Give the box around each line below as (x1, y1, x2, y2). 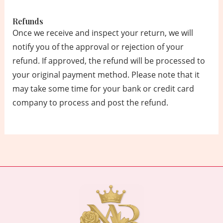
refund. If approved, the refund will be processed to (12, 55, 205, 66)
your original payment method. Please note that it (12, 69, 200, 80)
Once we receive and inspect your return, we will (12, 27, 193, 38)
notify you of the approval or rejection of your (12, 41, 184, 52)
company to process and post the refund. (12, 97, 168, 108)
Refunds (12, 15, 44, 26)
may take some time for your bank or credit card (12, 83, 194, 94)
